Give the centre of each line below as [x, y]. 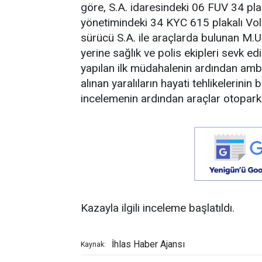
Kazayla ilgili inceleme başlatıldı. [158, 208]
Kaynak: [93, 245]
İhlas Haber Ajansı [148, 244]
